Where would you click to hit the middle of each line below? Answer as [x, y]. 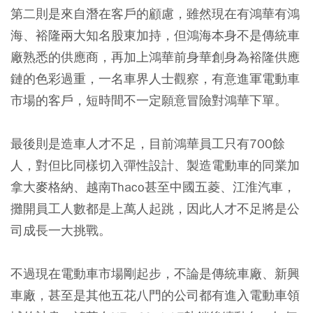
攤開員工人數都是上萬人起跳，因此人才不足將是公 [155, 208]
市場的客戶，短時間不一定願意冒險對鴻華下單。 [149, 100]
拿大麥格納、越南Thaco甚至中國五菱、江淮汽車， [153, 187]
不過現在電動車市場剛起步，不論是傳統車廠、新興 [155, 273]
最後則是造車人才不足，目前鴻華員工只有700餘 [148, 143]
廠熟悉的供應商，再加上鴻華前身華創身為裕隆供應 [155, 57]
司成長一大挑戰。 [61, 230]
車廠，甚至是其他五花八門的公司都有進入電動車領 [155, 295]
